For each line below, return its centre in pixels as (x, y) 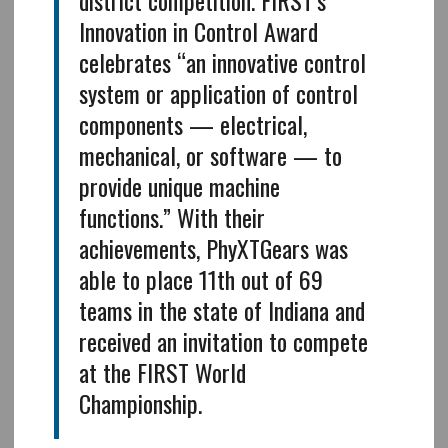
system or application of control (218, 92)
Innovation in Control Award (198, 30)
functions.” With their (171, 216)
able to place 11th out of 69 (200, 278)
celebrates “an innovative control (222, 61)
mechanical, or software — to (210, 154)
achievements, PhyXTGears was (213, 247)
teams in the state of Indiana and (221, 309)
